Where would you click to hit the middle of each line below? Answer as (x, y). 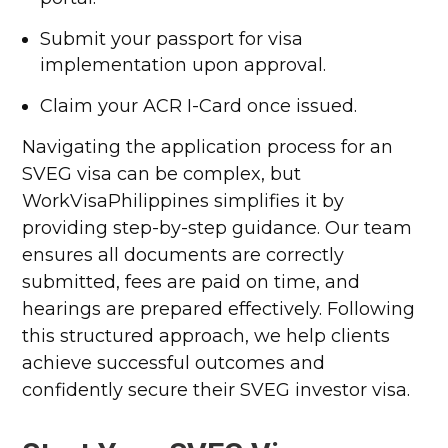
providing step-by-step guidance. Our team (217, 228)
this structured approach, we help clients (206, 336)
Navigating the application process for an (208, 147)
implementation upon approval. (183, 65)
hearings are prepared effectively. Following (219, 309)
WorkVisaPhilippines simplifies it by (183, 201)
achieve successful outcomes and (174, 363)
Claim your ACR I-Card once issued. (199, 106)
